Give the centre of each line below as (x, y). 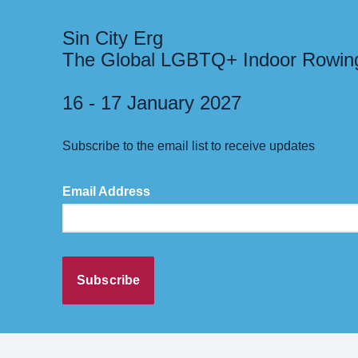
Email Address (106, 191)
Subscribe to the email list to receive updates (189, 146)
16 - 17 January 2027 (152, 103)
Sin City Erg (113, 38)
